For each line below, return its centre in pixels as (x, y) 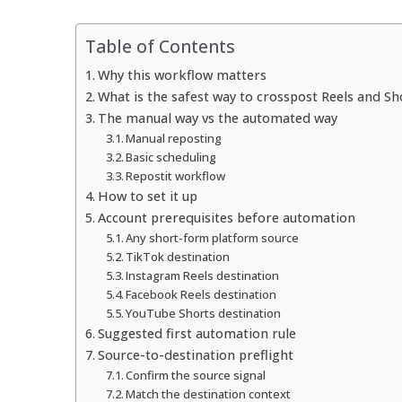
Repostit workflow (176, 175)
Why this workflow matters (182, 74)
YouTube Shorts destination (204, 313)
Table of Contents (160, 47)
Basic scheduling (171, 157)
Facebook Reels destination (201, 294)
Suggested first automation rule (197, 333)
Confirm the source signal (196, 375)
